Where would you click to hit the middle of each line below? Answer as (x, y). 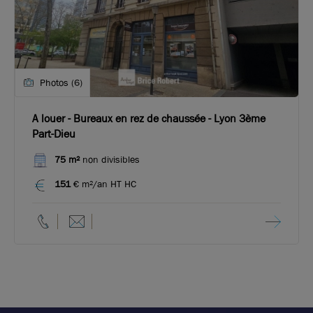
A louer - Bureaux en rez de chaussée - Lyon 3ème (149, 118)
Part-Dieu (54, 133)
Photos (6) (61, 82)
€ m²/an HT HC (105, 183)
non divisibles (110, 160)
